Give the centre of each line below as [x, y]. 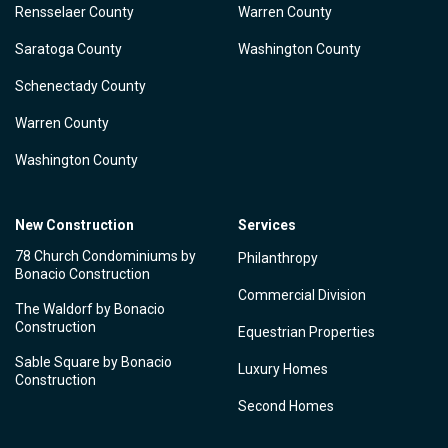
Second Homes [286, 406]
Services [267, 225]
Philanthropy [278, 258]
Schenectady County [80, 86]
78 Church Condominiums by [105, 256]
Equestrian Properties [306, 332]
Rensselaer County [74, 12]
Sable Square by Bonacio [93, 362]
